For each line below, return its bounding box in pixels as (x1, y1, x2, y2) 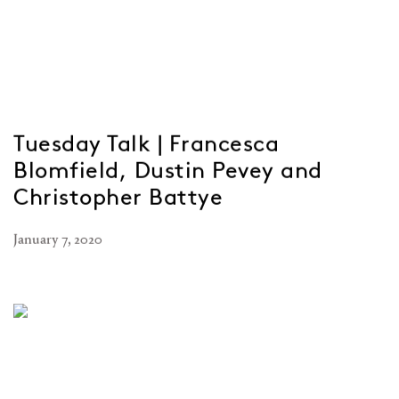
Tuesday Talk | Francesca (13, 129, 279, 158)
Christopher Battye (13, 183, 223, 211)
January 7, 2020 (13, 230, 102, 248)
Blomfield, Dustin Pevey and (13, 156, 322, 184)
